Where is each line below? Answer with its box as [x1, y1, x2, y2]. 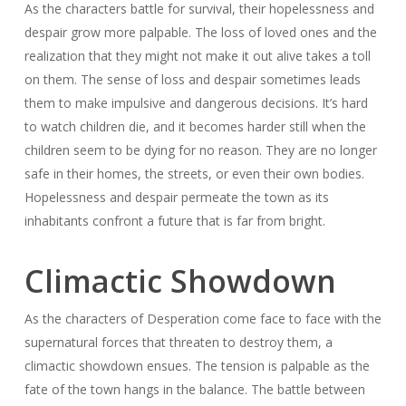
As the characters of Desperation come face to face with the [24, 309, 382, 327]
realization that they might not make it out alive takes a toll [24, 46, 371, 64]
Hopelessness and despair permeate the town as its [24, 188, 329, 206]
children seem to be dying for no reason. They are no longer [24, 140, 377, 159]
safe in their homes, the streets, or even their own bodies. [24, 164, 364, 182]
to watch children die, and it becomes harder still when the [24, 117, 366, 135]
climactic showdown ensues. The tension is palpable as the [24, 356, 370, 374]
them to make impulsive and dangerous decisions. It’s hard [24, 93, 368, 111]
